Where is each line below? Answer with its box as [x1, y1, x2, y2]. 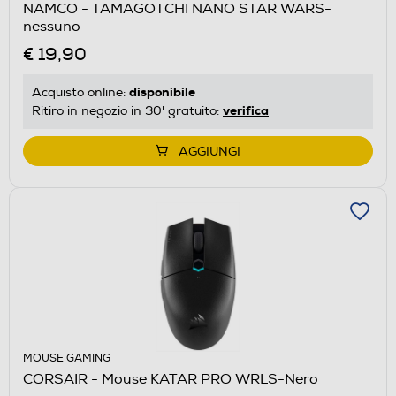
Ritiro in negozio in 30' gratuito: [32, 103, 223, 118]
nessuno [23, 17, 80, 35]
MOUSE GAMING [23, 351, 110, 365]
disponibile [129, 83, 195, 100]
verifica [223, 102, 269, 118]
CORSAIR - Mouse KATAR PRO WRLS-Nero [23, 369, 318, 388]
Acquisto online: [32, 84, 129, 100]
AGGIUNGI [179, 143, 240, 159]
